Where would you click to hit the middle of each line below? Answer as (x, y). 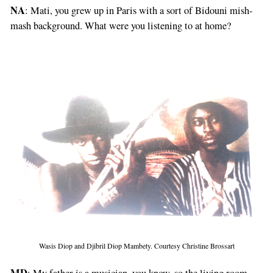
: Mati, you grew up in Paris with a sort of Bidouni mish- (139, 10)
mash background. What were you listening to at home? (120, 25)
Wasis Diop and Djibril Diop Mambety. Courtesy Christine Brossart (136, 246)
